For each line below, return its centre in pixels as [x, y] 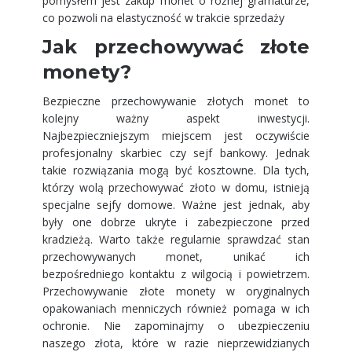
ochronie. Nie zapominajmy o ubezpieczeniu [176, 326]
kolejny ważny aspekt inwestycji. [176, 118]
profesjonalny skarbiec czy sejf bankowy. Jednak [176, 153]
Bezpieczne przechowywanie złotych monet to [176, 101]
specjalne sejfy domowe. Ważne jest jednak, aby [176, 205]
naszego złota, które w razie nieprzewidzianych [176, 343]
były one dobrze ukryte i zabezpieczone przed [176, 222]
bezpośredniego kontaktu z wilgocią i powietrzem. [176, 274]
